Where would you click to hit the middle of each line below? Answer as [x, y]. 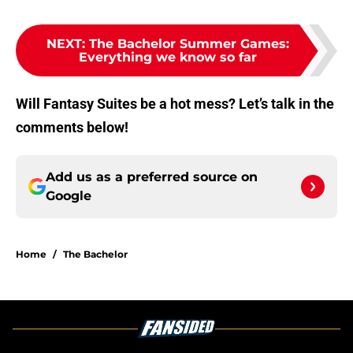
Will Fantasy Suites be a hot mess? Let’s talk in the [175, 104]
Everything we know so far [168, 58]
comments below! [72, 128]
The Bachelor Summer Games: [189, 44]
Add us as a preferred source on [152, 177]
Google [69, 196]
